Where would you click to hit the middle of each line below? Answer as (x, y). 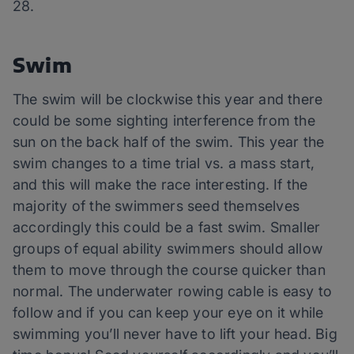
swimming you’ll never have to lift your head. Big (175, 334)
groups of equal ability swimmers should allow (168, 249)
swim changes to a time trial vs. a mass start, (164, 164)
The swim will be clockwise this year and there (168, 100)
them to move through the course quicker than (169, 270)
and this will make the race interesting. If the (160, 185)
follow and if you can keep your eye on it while (168, 313)
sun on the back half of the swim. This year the (169, 142)
